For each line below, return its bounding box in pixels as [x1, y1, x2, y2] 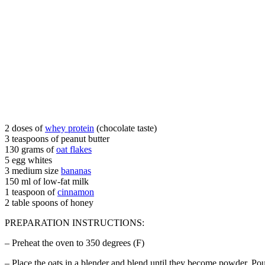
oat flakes [56, 144, 92, 154]
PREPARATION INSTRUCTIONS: [5, 217, 144, 228]
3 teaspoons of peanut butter [5, 133, 109, 144]
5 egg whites [5, 154, 52, 165]
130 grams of [5, 144, 56, 154]
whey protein [45, 122, 94, 133]
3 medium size [5, 165, 61, 176]
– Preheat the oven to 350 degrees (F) [5, 237, 144, 248]
